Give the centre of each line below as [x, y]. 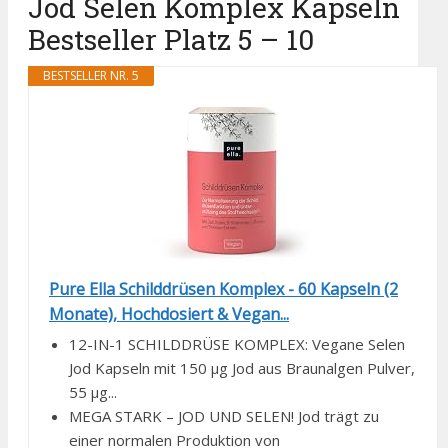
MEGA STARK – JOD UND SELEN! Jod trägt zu [224, 416]
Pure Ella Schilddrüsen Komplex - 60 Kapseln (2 [223, 289]
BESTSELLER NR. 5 [91, 76]
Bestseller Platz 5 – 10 [171, 40]
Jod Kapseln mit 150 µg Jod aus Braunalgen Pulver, [242, 368]
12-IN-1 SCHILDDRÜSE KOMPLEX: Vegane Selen [237, 344]
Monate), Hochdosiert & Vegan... [169, 314]
